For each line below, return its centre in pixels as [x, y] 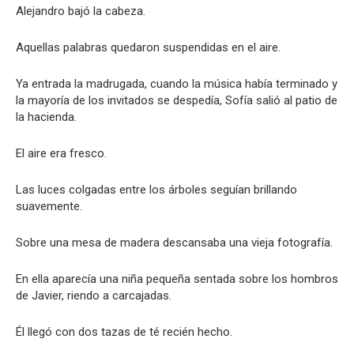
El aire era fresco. [61, 153]
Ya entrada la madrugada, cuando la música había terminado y [177, 84]
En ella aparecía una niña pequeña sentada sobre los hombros [177, 279]
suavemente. [49, 206]
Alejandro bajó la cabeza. [81, 11]
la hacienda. [46, 117]
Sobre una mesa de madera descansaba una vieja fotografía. [174, 243]
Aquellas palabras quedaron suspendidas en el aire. [148, 47]
